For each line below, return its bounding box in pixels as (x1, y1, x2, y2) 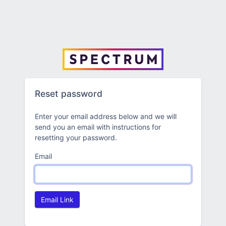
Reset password (35, 88, 102, 99)
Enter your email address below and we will (35, 111, 177, 121)
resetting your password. (35, 133, 117, 142)
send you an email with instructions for (35, 122, 161, 131)
